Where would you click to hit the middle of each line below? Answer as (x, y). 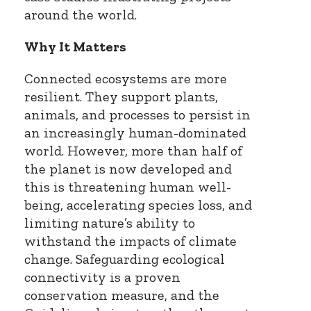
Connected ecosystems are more (126, 78)
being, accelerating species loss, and (138, 204)
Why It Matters (75, 46)
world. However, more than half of (133, 150)
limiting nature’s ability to (110, 222)
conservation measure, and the (122, 295)
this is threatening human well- (128, 186)
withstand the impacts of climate (131, 241)
